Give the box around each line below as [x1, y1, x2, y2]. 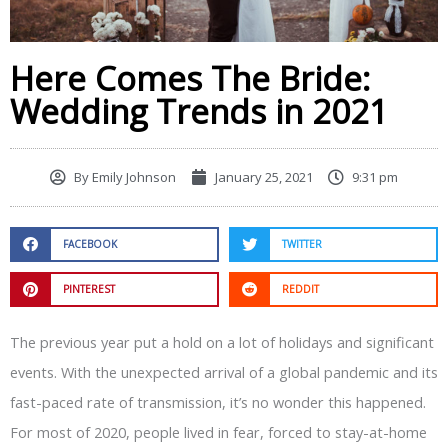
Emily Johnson [89, 167, 176, 186]
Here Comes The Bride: [10, 55, 370, 101]
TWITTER [281, 237, 322, 252]
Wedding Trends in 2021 [10, 88, 388, 134]
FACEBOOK [62, 237, 117, 252]
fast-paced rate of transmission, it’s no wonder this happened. [10, 391, 426, 412]
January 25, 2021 [215, 167, 313, 186]
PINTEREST [62, 282, 115, 297]
